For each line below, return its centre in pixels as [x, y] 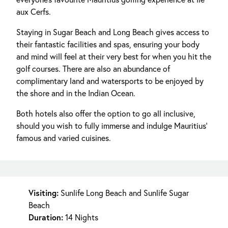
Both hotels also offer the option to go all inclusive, [106, 113]
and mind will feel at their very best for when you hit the [114, 56]
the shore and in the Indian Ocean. [76, 93]
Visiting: [44, 192]
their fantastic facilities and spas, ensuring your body [108, 44]
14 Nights [81, 217]
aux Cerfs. [34, 11]
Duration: [46, 217]
